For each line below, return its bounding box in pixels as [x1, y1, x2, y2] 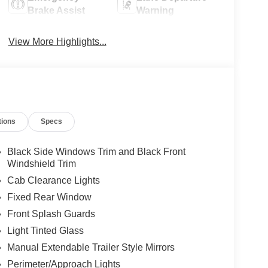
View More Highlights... [8, 36, 106, 47]
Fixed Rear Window [7, 192, 92, 203]
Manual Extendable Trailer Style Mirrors [7, 242, 175, 253]
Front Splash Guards [7, 209, 95, 220]
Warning [136, 5, 175, 16]
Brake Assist [27, 5, 85, 16]
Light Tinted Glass [7, 226, 84, 236]
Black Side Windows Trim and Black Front [7, 147, 185, 157]
